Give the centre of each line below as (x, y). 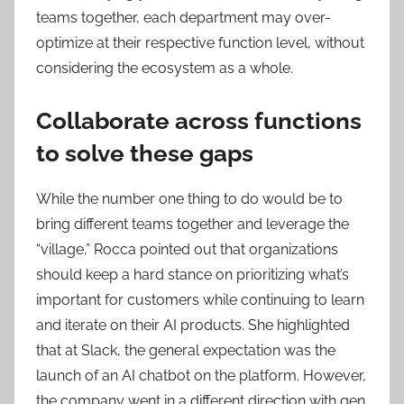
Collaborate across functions (199, 120)
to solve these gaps (145, 153)
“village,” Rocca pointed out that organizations (187, 249)
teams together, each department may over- (184, 17)
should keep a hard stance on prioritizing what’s (193, 275)
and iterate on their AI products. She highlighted (193, 325)
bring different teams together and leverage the (193, 224)
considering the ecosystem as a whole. (165, 68)
